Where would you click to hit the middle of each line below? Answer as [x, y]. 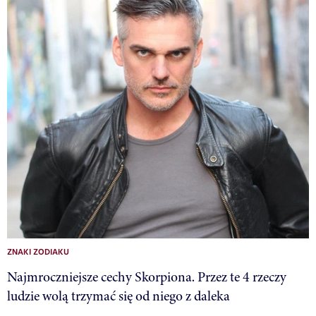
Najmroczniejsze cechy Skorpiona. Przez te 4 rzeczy [147, 277]
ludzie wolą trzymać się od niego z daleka [119, 296]
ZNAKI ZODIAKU [38, 253]
